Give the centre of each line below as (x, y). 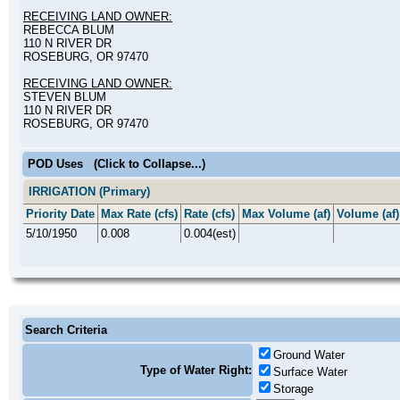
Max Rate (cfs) (139, 214)
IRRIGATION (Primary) (89, 192)
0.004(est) (210, 233)
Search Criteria (66, 330)
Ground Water (309, 355)
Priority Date (60, 214)
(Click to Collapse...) (150, 164)
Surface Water (310, 372)
